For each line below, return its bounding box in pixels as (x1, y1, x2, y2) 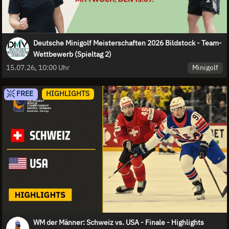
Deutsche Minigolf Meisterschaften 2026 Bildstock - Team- (33, 38, 222, 48)
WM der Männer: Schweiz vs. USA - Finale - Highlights (33, 217, 204, 227)
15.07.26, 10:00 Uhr (6, 63, 70, 73)
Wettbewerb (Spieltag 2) (33, 49, 111, 59)
